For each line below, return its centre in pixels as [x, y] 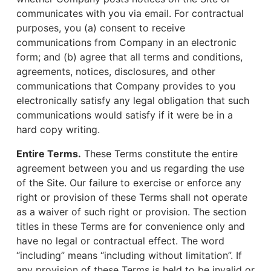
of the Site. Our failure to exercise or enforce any [129, 183]
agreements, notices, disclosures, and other [116, 71]
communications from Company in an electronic [126, 42]
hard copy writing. [58, 129]
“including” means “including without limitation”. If [129, 255]
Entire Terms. [49, 154]
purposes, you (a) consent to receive [101, 28]
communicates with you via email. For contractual [130, 13]
